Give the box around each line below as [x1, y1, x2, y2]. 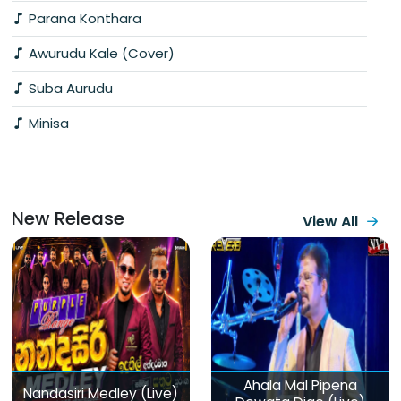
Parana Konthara [25, 8, 141, 28]
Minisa [25, 113, 69, 132]
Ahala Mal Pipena [243, 375, 357, 395]
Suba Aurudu [25, 78, 113, 98]
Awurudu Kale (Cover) [25, 43, 175, 63]
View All [303, 210, 358, 232]
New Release [12, 205, 124, 231]
